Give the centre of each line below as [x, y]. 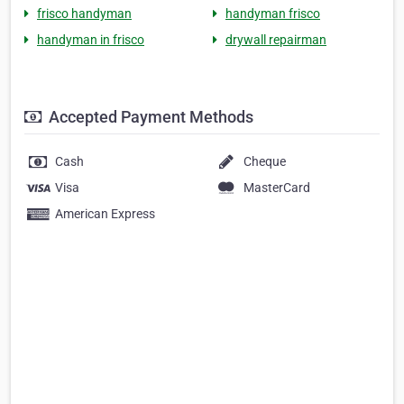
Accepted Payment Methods [149, 117]
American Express [105, 214]
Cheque [265, 162]
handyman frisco [273, 14]
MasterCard [277, 188]
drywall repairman [276, 40]
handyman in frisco [91, 40]
